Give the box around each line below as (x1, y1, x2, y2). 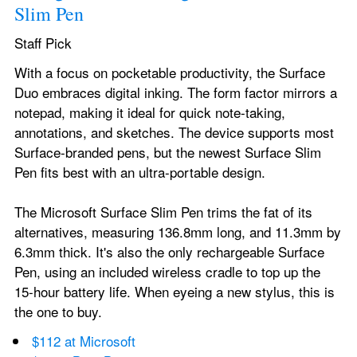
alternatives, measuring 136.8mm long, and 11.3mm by (14, 222, 341, 241)
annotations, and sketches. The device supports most (14, 122, 334, 142)
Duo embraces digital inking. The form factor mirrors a (14, 82, 337, 102)
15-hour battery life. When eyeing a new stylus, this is (14, 281, 335, 301)
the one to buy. (14, 301, 102, 321)
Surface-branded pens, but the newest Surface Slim (14, 142, 321, 162)
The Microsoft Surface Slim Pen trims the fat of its (14, 202, 312, 222)
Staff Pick (14, 33, 72, 53)
